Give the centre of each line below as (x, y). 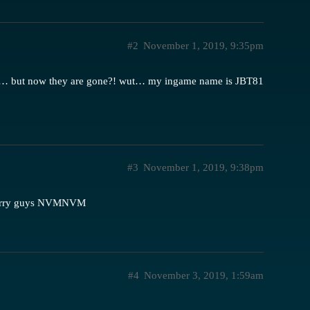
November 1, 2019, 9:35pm (203, 45)
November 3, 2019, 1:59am (204, 275)
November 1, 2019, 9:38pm (203, 168)
